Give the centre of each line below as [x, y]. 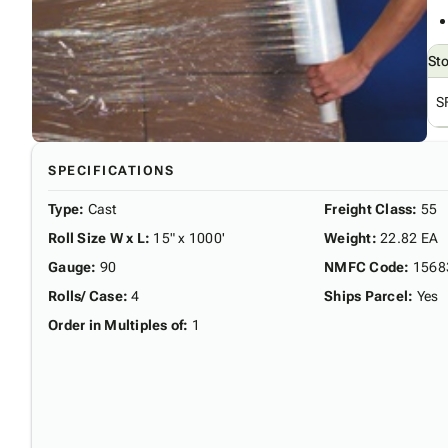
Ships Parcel [366, 295]
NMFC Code [364, 266]
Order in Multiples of [116, 324]
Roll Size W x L [96, 237]
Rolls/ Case [85, 295]
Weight [348, 237]
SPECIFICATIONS [111, 170]
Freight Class [368, 208]
